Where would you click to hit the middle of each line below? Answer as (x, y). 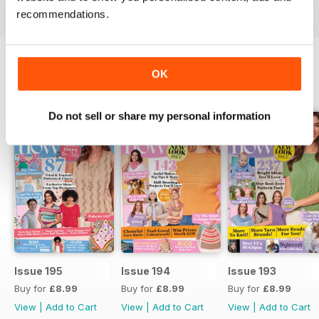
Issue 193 (252, 271)
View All (286, 87)
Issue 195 (38, 271)
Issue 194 (146, 271)
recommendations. (63, 14)
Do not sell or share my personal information (159, 115)
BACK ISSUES (54, 87)
